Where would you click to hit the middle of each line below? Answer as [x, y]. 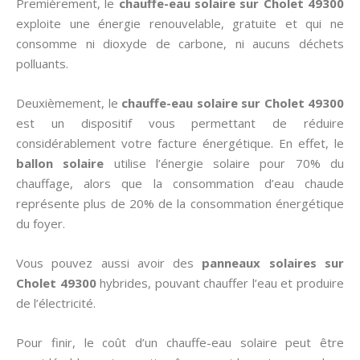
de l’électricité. [56, 303]
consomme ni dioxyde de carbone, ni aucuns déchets [180, 43]
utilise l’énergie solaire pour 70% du [224, 163]
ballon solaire [60, 163]
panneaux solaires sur [273, 263]
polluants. [42, 63]
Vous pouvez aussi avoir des [109, 263]
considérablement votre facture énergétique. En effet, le [180, 143]
